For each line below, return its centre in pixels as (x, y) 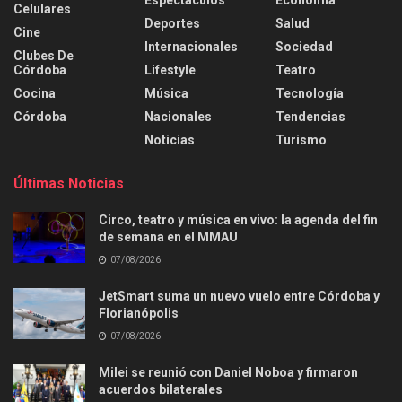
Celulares (42, 9)
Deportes (172, 23)
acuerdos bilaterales (161, 389)
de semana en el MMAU (168, 237)
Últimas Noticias (69, 184)
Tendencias (310, 117)
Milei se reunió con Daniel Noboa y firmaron (228, 372)
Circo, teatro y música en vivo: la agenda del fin (238, 220)
